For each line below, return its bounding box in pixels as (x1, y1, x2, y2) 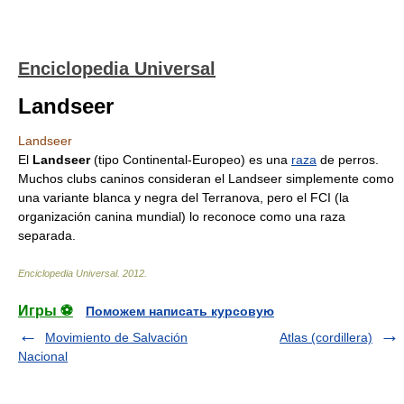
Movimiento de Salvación (45, 330, 188, 344)
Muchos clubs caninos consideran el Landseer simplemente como (18, 171, 394, 186)
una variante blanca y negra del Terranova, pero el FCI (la (18, 190, 349, 205)
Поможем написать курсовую (86, 304, 274, 318)
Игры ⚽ (18, 303, 73, 318)
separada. (18, 228, 76, 243)
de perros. (317, 152, 379, 167)
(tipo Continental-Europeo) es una (90, 152, 291, 167)
